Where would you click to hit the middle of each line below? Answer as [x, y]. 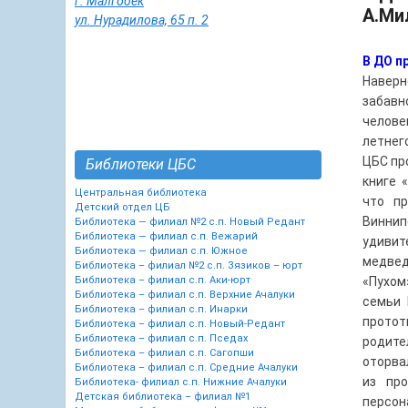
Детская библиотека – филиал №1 [163, 397]
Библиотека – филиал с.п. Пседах [161, 338]
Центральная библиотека [141, 193]
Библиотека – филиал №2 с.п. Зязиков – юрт [189, 265]
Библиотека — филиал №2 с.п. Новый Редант [190, 222]
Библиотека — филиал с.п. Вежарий [166, 236]
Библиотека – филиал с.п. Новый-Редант [180, 324]
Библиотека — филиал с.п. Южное [161, 251]
